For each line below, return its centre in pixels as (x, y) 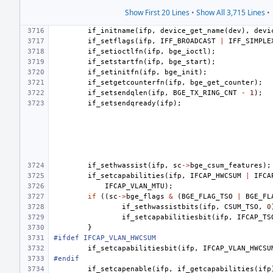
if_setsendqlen (118, 93)
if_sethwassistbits (160, 207)
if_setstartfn (115, 62)
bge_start (188, 62)
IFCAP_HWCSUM (216, 176)
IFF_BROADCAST (188, 41)
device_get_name (192, 31)
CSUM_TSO (241, 207)
